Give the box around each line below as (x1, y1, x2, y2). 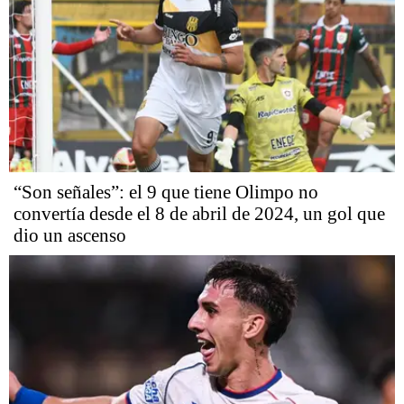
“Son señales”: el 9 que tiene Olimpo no (14, 180, 318, 203)
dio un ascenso (14, 224, 126, 246)
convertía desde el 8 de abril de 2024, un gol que (14, 202, 385, 225)
